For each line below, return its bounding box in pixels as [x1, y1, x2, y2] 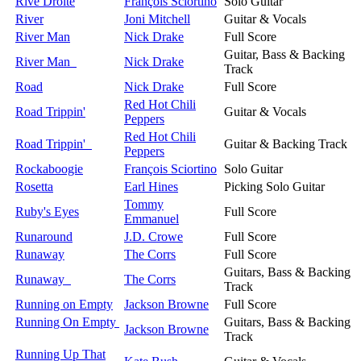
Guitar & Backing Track [224, 136, 347, 151]
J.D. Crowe [124, 229, 183, 243]
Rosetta [15, 179, 53, 193]
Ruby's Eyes [15, 204, 79, 218]
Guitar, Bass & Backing [224, 47, 345, 61]
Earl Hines [124, 179, 178, 193]
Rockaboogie [15, 161, 83, 176]
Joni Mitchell [124, 11, 190, 26]
